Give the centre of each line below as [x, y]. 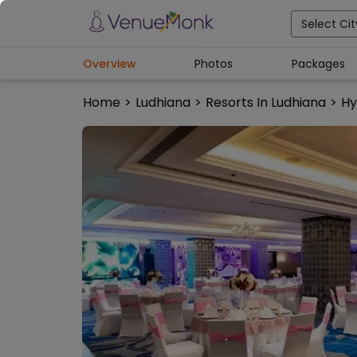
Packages [318, 63]
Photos [214, 63]
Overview [109, 63]
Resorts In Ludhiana [266, 102]
